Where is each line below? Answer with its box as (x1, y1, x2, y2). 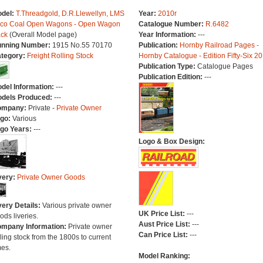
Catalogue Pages (197, 62, 253, 70)
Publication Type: (138, 62, 197, 70)
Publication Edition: (138, 73, 204, 81)
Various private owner (42, 201, 112, 210)
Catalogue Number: (138, 20, 205, 28)
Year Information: (138, 31, 198, 39)
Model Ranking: (138, 252, 190, 260)
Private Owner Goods (16, 173, 85, 181)
